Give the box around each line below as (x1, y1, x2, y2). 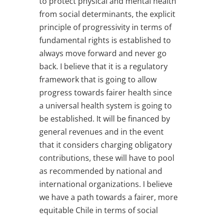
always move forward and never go (39, 47, 167, 59)
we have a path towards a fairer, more (39, 191, 178, 202)
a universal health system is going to (39, 100, 172, 111)
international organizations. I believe (39, 178, 172, 189)
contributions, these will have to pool (39, 152, 174, 163)
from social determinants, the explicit (39, 8, 175, 19)
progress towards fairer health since (39, 87, 172, 98)
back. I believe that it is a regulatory (39, 61, 168, 72)
